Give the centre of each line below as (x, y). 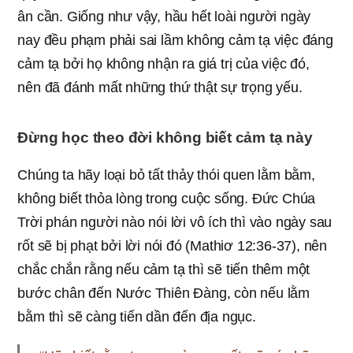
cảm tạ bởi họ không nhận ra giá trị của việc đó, (163, 63)
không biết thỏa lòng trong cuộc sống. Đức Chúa (167, 198)
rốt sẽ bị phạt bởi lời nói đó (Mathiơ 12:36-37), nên (172, 245)
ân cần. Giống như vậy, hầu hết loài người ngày (164, 16)
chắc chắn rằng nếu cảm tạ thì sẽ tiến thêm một (164, 269)
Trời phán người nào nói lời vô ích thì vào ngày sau (175, 222)
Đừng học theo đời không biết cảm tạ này (165, 137)
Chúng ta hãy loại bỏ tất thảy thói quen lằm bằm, (166, 175)
